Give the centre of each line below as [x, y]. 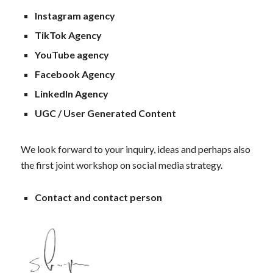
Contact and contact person [98, 197]
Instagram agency [75, 16]
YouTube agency [72, 55]
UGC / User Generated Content [105, 113]
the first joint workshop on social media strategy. [121, 165]
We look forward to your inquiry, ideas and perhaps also [135, 149]
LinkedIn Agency [71, 94]
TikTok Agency [68, 35]
